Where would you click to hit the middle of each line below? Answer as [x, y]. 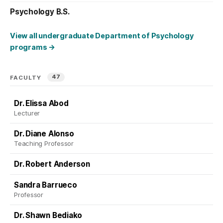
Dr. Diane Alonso [44, 134]
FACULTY [27, 77]
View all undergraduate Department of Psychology [102, 35]
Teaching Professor [44, 143]
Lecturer [27, 113]
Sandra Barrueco [46, 185]
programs [29, 47]
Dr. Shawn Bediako [48, 216]
